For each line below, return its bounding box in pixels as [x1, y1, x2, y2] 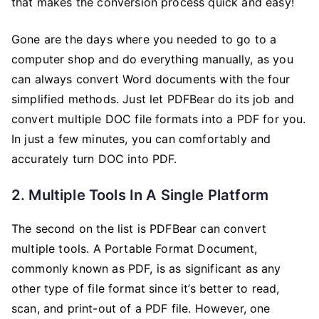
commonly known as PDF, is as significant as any [11, 261, 281, 276]
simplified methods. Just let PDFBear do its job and [11, 91, 295, 106]
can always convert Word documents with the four [11, 71, 291, 86]
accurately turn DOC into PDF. [11, 151, 181, 166]
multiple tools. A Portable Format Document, [11, 241, 257, 256]
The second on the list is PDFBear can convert [11, 221, 267, 236]
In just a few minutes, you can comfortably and [11, 131, 271, 146]
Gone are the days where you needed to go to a [11, 31, 277, 46]
